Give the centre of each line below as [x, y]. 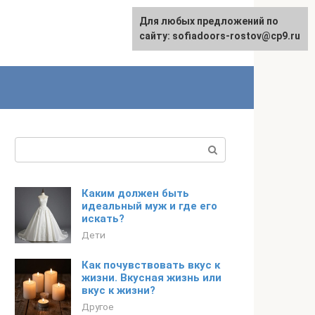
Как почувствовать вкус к [151, 265]
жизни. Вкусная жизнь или [152, 278]
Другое [98, 307]
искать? [103, 219]
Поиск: [33, 145]
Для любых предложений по [209, 21]
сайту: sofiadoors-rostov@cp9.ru [220, 36]
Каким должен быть [135, 193]
